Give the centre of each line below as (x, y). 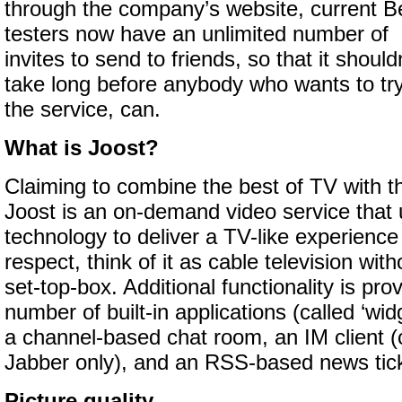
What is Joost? (82, 148)
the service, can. (83, 109)
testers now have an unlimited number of (197, 34)
